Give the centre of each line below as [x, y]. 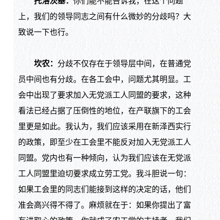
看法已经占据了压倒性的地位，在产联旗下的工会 [104, 111]
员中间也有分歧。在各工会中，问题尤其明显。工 [104, 80]
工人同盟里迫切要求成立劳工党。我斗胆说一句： [104, 174]
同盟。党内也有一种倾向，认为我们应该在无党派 [104, 158]
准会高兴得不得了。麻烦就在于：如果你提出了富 [104, 205]
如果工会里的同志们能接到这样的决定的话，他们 [104, 190]
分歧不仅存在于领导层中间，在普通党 [124, 64]
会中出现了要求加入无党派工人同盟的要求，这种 [104, 95]
